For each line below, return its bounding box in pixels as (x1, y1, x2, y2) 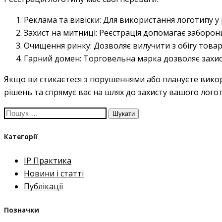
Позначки (4, 206, 39, 215)
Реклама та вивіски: (24, 14, 101, 25)
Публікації (24, 181, 63, 192)
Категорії (4, 132, 38, 141)
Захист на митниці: (24, 27, 97, 38)
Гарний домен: (24, 53, 81, 64)
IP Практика (24, 155, 71, 166)
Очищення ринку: (24, 40, 92, 51)
